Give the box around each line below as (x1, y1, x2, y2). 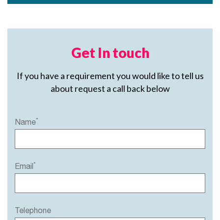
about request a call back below (50, 83, 170, 94)
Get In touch (71, 44, 149, 61)
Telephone (15, 206, 51, 215)
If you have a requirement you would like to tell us (16, 70, 204, 81)
